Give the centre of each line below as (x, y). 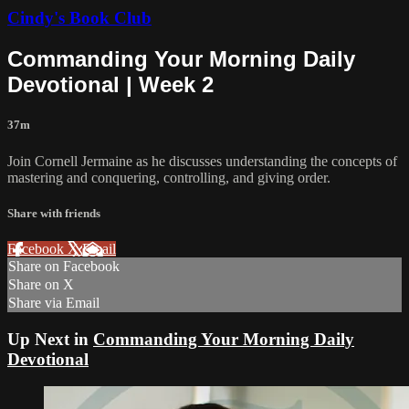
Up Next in (50, 339)
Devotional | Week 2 (110, 85)
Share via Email (54, 303)
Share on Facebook (64, 266)
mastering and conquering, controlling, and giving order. (169, 177)
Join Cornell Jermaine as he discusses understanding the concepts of (202, 161)
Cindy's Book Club (79, 18)
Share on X (41, 284)
